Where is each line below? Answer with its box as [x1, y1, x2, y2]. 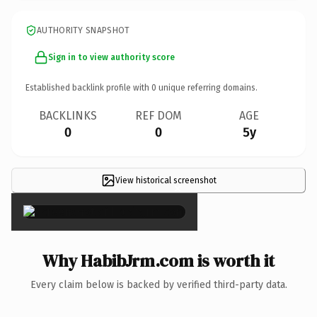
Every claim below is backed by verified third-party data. [30, 278, 287, 291]
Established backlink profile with [25, 82, 151, 93]
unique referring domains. [156, 82, 258, 93]
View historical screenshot [115, 175, 217, 185]
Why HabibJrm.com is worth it [42, 248, 275, 272]
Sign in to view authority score [48, 52, 175, 62]
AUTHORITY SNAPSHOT [37, 25, 130, 35]
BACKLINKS [39, 108, 97, 122]
